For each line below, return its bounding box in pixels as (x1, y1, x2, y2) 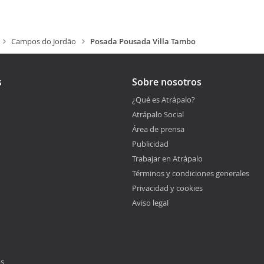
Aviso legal (132, 197, 169, 208)
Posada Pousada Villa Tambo (90, 36, 196, 47)
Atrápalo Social (132, 109, 184, 120)
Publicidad (132, 138, 169, 149)
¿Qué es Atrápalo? (132, 94, 195, 105)
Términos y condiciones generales (132, 168, 249, 179)
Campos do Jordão (11, 36, 76, 47)
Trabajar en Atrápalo (132, 153, 203, 164)
